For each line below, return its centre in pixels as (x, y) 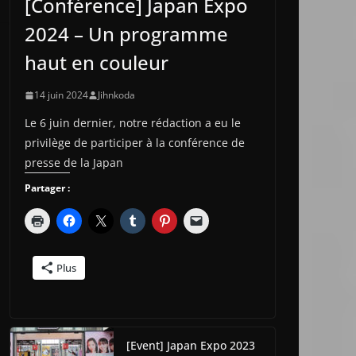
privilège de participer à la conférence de (135, 143)
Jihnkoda (116, 95)
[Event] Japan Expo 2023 (191, 346)
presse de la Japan (74, 163)
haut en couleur (97, 63)
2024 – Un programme (126, 34)
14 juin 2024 (61, 95)
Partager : (47, 188)
